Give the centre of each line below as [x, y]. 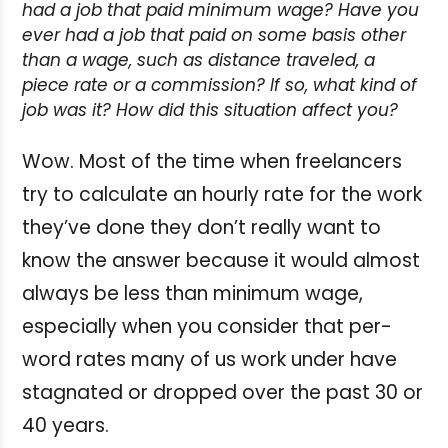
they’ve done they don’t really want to [201, 227]
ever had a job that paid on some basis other [214, 34]
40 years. [65, 425]
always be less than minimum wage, [192, 293]
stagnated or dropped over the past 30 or [222, 392]
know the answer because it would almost [221, 260]
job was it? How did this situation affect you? [210, 109]
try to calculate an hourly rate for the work [222, 194]
